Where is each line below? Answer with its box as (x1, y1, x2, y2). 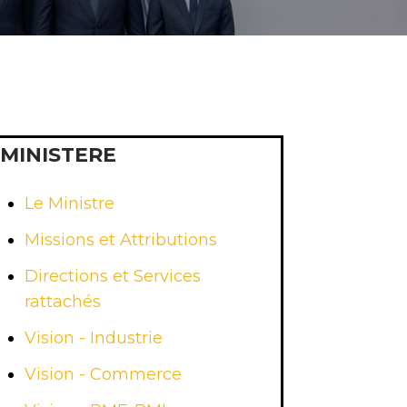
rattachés (25, 292, 102, 312)
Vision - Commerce (25, 364, 183, 384)
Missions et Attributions (25, 230, 218, 250)
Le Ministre (25, 194, 115, 213)
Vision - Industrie (25, 328, 164, 348)
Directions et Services (25, 266, 202, 286)
